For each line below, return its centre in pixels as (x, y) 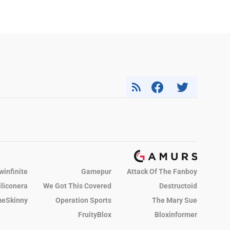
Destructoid (178, 186)
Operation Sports (83, 200)
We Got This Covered (77, 186)
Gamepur (96, 172)
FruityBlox (95, 215)
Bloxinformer (176, 215)
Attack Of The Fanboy (162, 172)
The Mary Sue (175, 200)
